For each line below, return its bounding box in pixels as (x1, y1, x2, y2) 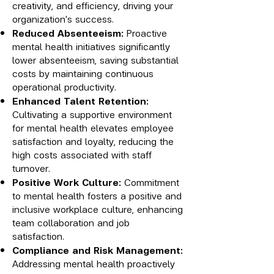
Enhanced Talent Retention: (12, 93, 149, 108)
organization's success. (12, 11, 114, 26)
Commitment (121, 174, 179, 189)
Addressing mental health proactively (12, 256, 175, 270)
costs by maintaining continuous (12, 65, 154, 80)
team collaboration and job (12, 215, 130, 229)
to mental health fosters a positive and (12, 188, 182, 202)
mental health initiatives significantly (12, 39, 170, 53)
